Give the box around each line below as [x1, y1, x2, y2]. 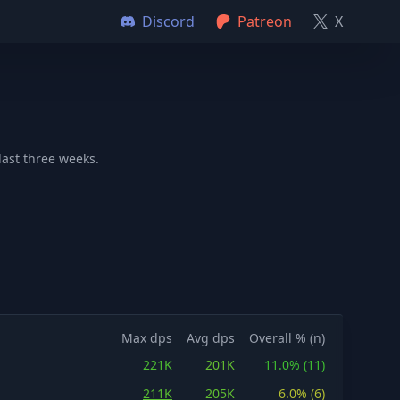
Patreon [237, 12, 292, 31]
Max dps [121, 329, 172, 346]
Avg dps [187, 329, 235, 346]
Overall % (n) [249, 329, 325, 346]
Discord [142, 12, 195, 31]
